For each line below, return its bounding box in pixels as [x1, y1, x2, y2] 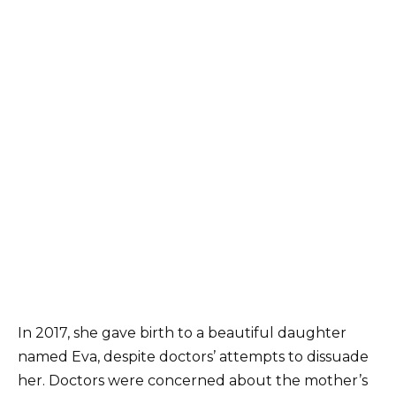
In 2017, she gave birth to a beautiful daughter [18, 324, 346, 341]
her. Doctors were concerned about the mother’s [18, 371, 368, 389]
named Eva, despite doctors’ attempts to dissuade [18, 347, 369, 365]
